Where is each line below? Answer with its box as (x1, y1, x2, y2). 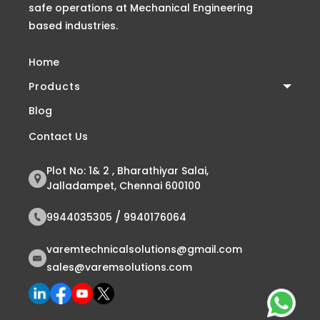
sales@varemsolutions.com (46, 260, 192, 275)
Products (29, 79, 81, 94)
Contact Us (29, 129, 88, 144)
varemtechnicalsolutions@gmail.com (46, 242, 242, 257)
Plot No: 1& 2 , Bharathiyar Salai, (46, 164, 209, 179)
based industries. (29, 19, 118, 34)
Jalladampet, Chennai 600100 (46, 179, 201, 194)
